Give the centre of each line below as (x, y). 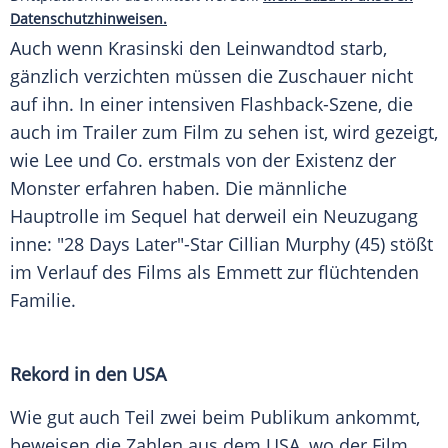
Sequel (159, 216)
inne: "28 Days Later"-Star (119, 244)
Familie (40, 300)
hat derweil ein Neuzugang (303, 216)
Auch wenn (59, 48)
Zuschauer (322, 76)
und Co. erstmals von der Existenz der (234, 160)
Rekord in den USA (88, 374)
